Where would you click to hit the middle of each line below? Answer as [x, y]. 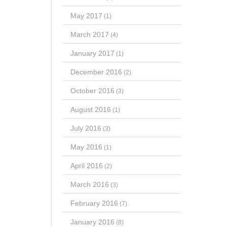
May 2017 [86, 15]
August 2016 [90, 109]
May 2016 [86, 147]
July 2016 [86, 128]
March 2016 [89, 184]
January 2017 [92, 53]
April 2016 [86, 165]
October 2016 [92, 90]
